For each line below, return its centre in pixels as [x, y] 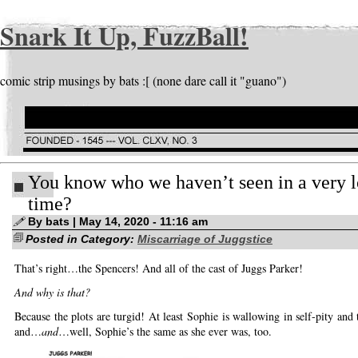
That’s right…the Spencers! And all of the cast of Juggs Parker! [159, 268]
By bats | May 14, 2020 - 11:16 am [118, 222]
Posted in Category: [82, 239]
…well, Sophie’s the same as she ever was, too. [165, 332]
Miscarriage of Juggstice [205, 239]
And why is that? [52, 292]
